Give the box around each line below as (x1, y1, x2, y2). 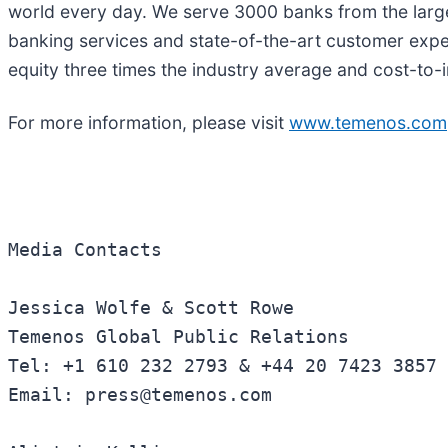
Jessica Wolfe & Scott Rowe (8, 298, 305, 319)
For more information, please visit (8, 111, 289, 133)
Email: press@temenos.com (8, 385, 283, 406)
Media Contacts (8, 240, 173, 261)
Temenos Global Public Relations (8, 327, 371, 348)
